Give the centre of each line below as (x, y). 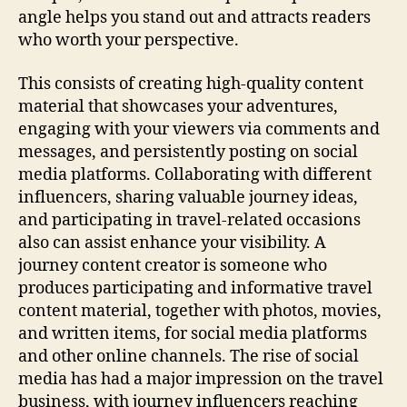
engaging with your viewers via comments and (199, 129)
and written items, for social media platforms (193, 333)
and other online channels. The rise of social (189, 356)
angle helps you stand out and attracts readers (194, 18)
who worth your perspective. (129, 40)
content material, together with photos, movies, (200, 311)
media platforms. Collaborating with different (195, 174)
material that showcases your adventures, (178, 106)
